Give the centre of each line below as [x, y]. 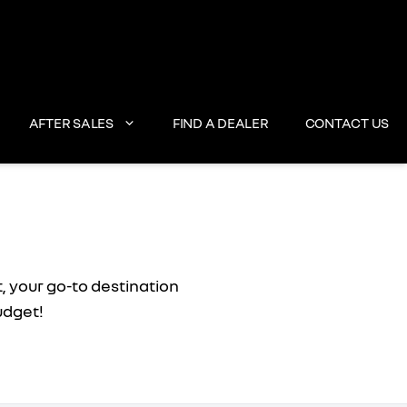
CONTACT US [347, 123]
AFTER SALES [71, 123]
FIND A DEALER [220, 123]
